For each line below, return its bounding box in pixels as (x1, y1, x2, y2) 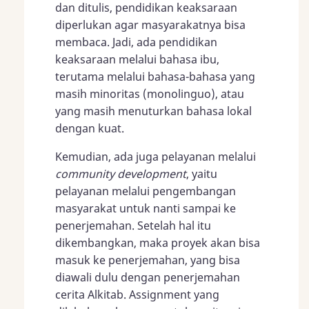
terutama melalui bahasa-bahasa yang (55, 68, 255, 84)
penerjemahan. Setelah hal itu (55, 217, 211, 233)
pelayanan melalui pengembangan (55, 183, 236, 199)
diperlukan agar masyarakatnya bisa (55, 17, 246, 32)
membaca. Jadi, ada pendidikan (55, 34, 217, 50)
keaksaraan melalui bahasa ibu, (55, 51, 219, 67)
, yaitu (186, 166, 217, 181)
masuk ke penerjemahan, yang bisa (55, 252, 240, 268)
